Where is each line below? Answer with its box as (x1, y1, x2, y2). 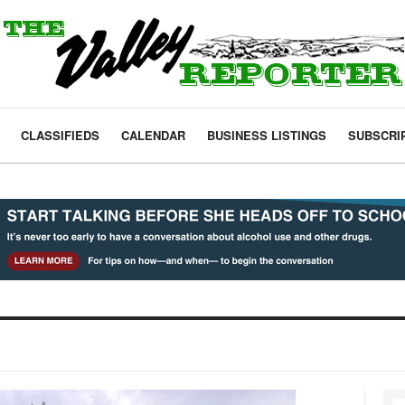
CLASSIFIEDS (21, 127, 99, 144)
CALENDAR (121, 127, 185, 144)
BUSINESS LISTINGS (207, 127, 326, 144)
